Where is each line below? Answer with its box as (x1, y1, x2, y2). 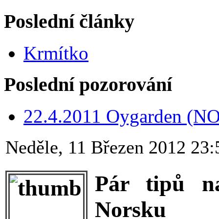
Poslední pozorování (4, 73, 172, 96)
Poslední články (4, 10, 134, 33)
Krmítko (23, 42, 88, 64)
